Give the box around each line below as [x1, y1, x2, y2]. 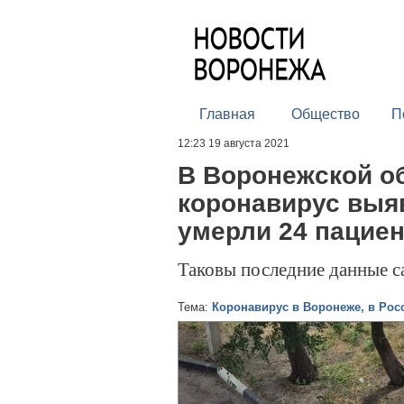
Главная [198, 106, 255, 122]
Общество [290, 106, 360, 122]
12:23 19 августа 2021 [178, 137, 289, 150]
